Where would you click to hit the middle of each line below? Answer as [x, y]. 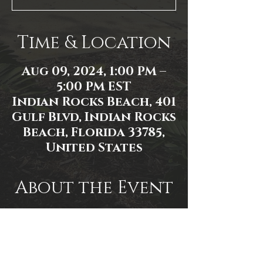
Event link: [38, 215]
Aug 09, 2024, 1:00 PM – [94, 72]
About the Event [94, 188]
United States [94, 148]
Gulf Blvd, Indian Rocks [94, 118]
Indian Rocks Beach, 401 [94, 102]
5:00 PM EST [94, 87]
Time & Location [94, 43]
